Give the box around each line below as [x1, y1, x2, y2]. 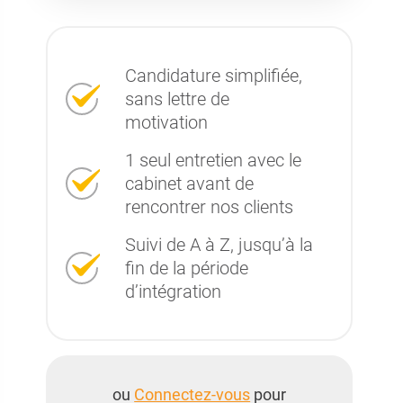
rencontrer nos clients [124, 196, 293, 218]
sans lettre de [124, 88, 229, 110]
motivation [124, 112, 208, 133]
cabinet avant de [124, 173, 254, 194]
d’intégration [124, 281, 221, 302]
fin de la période [124, 257, 248, 279]
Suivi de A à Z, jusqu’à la [124, 234, 313, 255]
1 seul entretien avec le [124, 149, 301, 171]
